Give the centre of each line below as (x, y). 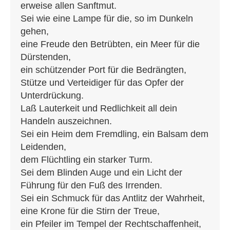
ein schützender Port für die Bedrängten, (103, 70)
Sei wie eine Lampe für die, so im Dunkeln (107, 19)
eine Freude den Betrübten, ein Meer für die (110, 44)
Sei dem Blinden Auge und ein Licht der (101, 173)
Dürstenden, (46, 57)
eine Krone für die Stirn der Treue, (90, 211)
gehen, (35, 32)
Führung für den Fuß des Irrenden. (91, 186)
